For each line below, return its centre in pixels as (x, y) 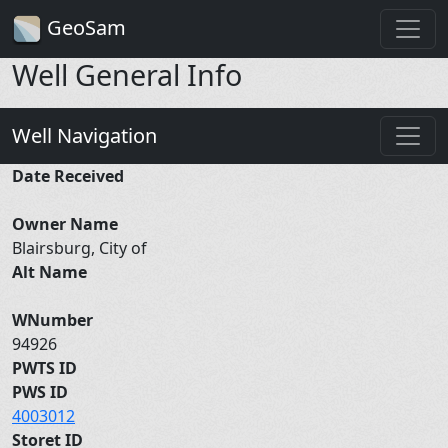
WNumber (52, 319)
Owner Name (65, 223)
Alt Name (49, 271)
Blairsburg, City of (81, 247)
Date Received (68, 175)
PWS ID (40, 391)
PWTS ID (44, 367)
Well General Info (127, 74)
